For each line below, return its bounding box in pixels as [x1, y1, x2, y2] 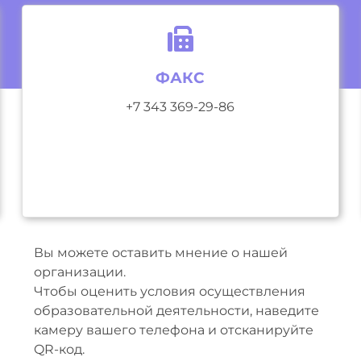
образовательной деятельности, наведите [33, 303, 319, 318]
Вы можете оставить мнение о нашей [33, 245, 288, 260]
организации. [33, 264, 126, 280]
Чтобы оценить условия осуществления [33, 284, 305, 299]
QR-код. [33, 342, 85, 357]
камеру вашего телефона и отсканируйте [33, 322, 313, 338]
